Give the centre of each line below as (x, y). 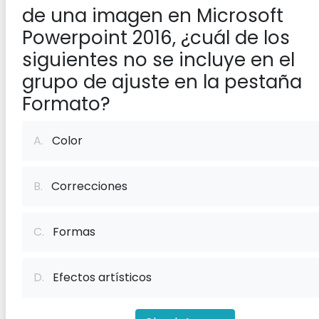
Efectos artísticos (98, 277)
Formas (70, 232)
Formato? (66, 104)
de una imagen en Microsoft (153, 16)
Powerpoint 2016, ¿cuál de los (156, 38)
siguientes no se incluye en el (158, 60)
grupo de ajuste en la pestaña (162, 82)
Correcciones (85, 186)
